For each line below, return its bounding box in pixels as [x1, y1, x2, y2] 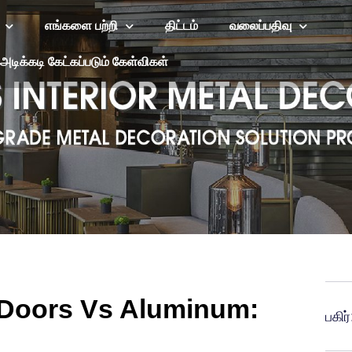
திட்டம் [164, 19, 198, 33]
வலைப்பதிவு [229, 19, 291, 33]
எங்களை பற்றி [44, 19, 118, 33]
